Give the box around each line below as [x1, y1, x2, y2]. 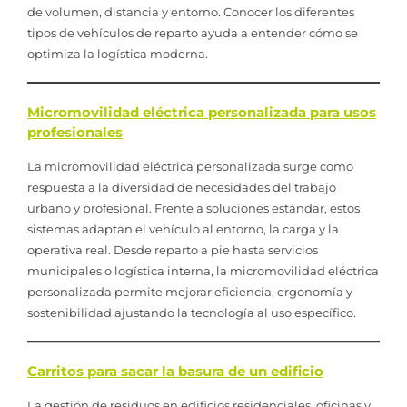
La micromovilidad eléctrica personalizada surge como [27, 158, 353, 174]
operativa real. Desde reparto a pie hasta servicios [27, 242, 318, 257]
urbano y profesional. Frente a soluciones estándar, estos [27, 200, 360, 215]
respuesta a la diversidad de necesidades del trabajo [27, 179, 336, 194]
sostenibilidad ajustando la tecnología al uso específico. [27, 304, 356, 320]
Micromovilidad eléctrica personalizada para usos [27, 103, 376, 121]
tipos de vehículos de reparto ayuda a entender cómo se [27, 25, 358, 40]
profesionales [27, 123, 123, 141]
